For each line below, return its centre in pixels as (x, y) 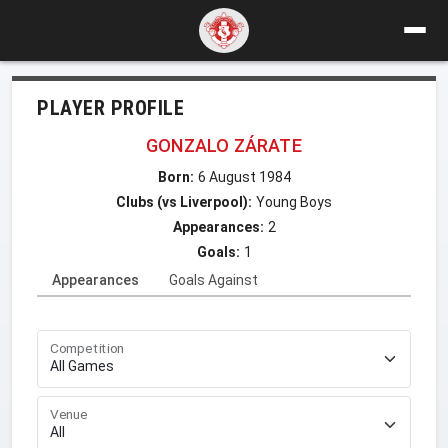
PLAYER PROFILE (110, 107)
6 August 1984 (244, 176)
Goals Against (213, 279)
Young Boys (294, 201)
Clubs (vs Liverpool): (184, 201)
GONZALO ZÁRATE (224, 145)
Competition (87, 348)
